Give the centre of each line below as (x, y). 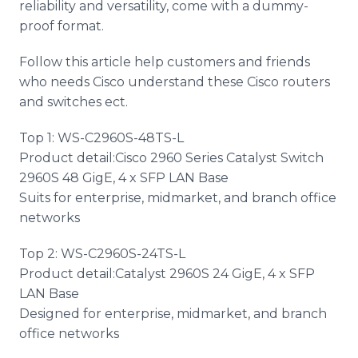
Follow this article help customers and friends (165, 62)
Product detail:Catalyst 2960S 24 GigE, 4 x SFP (167, 274)
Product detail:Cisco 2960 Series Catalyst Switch (171, 158)
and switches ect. (74, 102)
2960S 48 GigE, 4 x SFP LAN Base (124, 178)
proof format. (62, 26)
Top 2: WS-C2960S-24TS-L (102, 254)
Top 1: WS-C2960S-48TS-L (101, 138)
